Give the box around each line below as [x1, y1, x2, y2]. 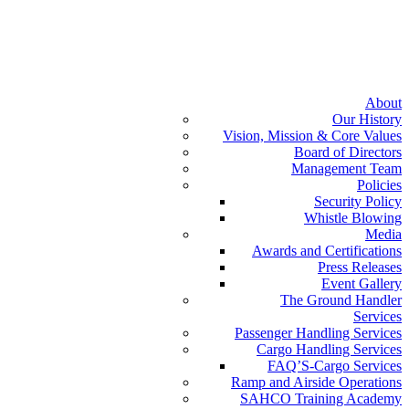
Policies [357, 177, 402, 193]
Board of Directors [294, 144, 402, 160]
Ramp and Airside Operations [231, 374, 402, 390]
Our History [332, 111, 402, 127]
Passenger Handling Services [235, 325, 402, 341]
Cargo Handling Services [257, 341, 402, 357]
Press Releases [318, 259, 402, 275]
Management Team [291, 161, 402, 176]
